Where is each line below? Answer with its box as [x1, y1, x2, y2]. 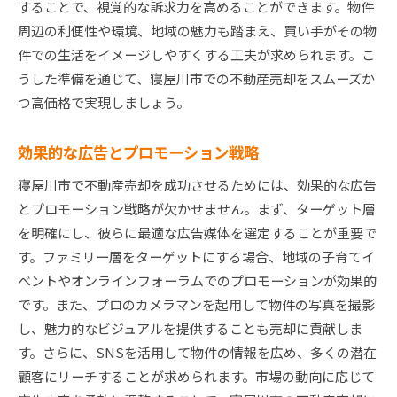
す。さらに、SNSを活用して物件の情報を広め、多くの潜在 [18, 343, 377, 362]
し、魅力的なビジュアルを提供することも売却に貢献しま [18, 319, 362, 339]
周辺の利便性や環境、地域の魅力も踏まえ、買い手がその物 [18, 21, 377, 41]
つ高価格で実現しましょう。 [18, 93, 190, 113]
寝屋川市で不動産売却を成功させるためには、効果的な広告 [18, 175, 377, 195]
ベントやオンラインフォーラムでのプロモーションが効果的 [18, 271, 377, 291]
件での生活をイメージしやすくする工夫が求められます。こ [18, 45, 375, 65]
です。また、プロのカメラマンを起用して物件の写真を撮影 [18, 295, 375, 315]
